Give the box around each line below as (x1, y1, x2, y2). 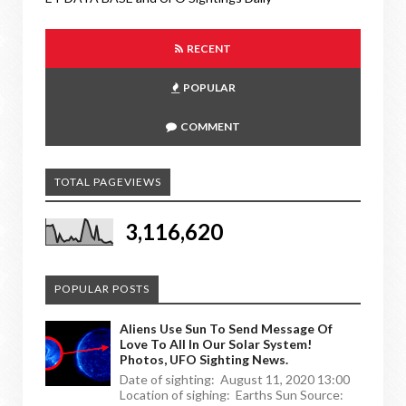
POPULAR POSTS (54, 281, 150, 295)
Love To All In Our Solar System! (120, 335, 312, 352)
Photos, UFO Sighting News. (120, 351, 288, 367)
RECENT (185, 41, 231, 55)
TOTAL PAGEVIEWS (54, 174, 161, 188)
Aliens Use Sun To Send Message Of (120, 320, 333, 336)
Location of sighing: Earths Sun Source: (120, 386, 343, 402)
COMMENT (179, 119, 240, 133)
